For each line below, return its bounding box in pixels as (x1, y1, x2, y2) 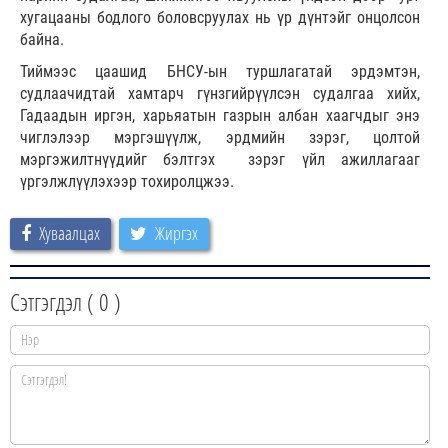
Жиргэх (155, 220, 198, 245)
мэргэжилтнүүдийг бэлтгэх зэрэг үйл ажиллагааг (20, 149, 420, 169)
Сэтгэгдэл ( (10, 284, 99, 318)
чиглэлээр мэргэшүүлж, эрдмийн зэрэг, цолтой (20, 127, 420, 147)
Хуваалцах (39, 220, 100, 245)
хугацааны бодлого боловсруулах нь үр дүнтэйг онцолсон (20, 7, 420, 27)
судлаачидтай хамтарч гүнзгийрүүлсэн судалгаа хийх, (20, 83, 420, 103)
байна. (20, 29, 64, 49)
